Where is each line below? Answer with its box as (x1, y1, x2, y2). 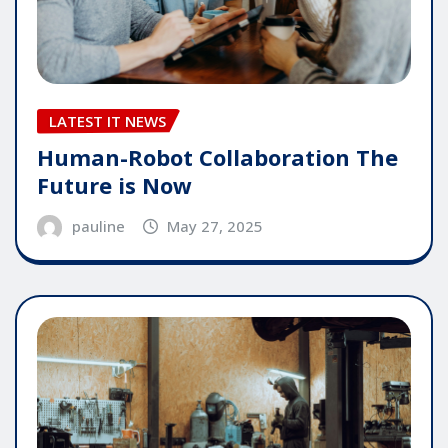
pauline (71, 216, 125, 237)
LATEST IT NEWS (49, 110, 166, 131)
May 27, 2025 (167, 216, 264, 237)
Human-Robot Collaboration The (37, 142, 398, 173)
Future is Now (37, 170, 192, 201)
